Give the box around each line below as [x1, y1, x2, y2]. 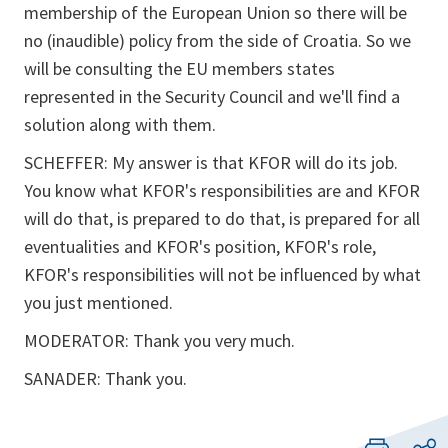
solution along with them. [24, 113, 216, 136]
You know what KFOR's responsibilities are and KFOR [24, 179, 420, 202]
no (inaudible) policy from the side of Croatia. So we [24, 29, 411, 52]
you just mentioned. [24, 291, 173, 314]
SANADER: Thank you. [24, 367, 187, 390]
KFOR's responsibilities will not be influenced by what [24, 263, 421, 286]
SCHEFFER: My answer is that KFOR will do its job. [24, 151, 398, 174]
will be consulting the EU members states [24, 57, 335, 80]
